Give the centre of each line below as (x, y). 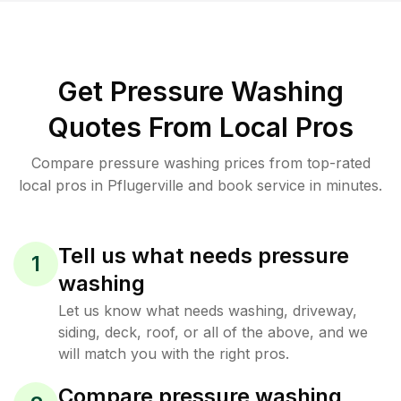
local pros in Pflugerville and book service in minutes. (200, 185)
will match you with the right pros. (174, 354)
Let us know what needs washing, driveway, (208, 311)
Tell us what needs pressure (204, 256)
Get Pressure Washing (200, 91)
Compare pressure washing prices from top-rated (200, 163)
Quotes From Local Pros (200, 127)
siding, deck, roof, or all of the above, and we (213, 332)
